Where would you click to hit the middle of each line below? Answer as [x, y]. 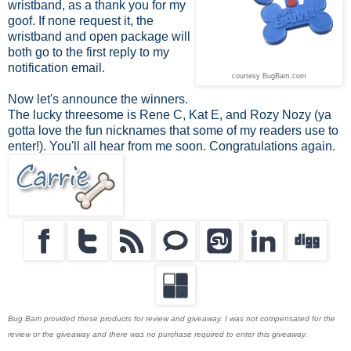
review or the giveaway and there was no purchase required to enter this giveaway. [157, 334]
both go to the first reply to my [89, 52]
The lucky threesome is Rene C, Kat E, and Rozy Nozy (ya [170, 114]
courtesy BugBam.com [269, 76]
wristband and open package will [99, 36]
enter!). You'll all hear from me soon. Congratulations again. [172, 146]
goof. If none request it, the [81, 20]
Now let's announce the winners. [98, 99]
